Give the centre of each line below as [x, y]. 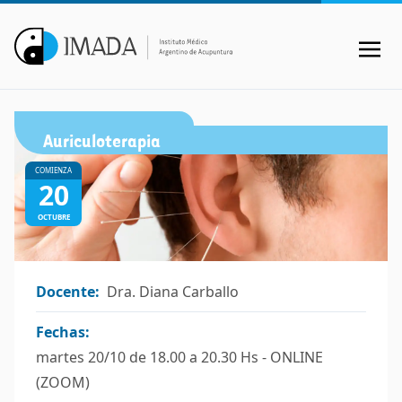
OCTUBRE [53, 217]
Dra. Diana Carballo [173, 291]
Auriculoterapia [102, 140]
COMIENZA [53, 170]
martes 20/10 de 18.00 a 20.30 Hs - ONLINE [179, 357]
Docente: [68, 291]
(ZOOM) [63, 382]
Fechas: [63, 332]
